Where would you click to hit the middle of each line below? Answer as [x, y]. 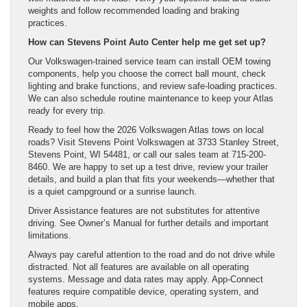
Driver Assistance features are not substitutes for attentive [144, 210]
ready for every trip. [67, 110]
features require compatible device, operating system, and [143, 291]
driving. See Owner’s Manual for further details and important [148, 223]
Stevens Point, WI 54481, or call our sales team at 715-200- [147, 154]
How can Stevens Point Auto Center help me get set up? [147, 42]
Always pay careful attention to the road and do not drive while [151, 254]
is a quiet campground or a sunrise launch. [112, 191]
